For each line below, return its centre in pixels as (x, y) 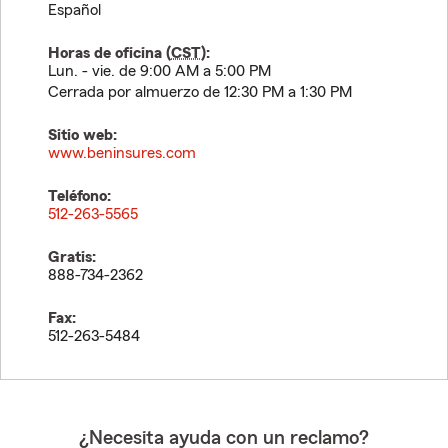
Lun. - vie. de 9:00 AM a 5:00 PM (159, 71)
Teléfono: (79, 196)
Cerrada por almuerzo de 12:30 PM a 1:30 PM (200, 92)
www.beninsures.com (122, 153)
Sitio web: (82, 135)
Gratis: (72, 257)
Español (74, 10)
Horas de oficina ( (109, 53)
